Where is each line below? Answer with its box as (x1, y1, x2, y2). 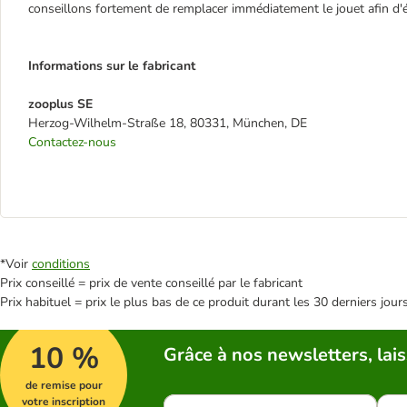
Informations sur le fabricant (28, 57, 195, 74)
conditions (32, 255, 90, 273)
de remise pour (25, 378, 103, 392)
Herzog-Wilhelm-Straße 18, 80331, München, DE (28, 114, 307, 132)
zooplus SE (28, 95, 93, 113)
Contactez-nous (28, 134, 116, 151)
